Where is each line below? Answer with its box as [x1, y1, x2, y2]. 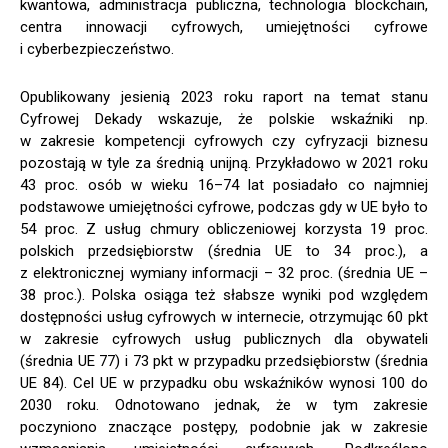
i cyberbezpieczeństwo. [20, 39, 174, 58]
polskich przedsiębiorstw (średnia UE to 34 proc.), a [20, 241, 428, 260]
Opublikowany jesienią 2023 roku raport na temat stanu [20, 87, 428, 106]
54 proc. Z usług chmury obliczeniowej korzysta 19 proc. [20, 219, 428, 238]
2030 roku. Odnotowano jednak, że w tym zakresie [20, 395, 428, 414]
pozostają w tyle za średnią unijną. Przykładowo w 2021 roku [20, 153, 428, 172]
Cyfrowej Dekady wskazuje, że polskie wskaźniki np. [20, 109, 428, 128]
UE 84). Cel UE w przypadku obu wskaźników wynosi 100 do [20, 373, 428, 392]
